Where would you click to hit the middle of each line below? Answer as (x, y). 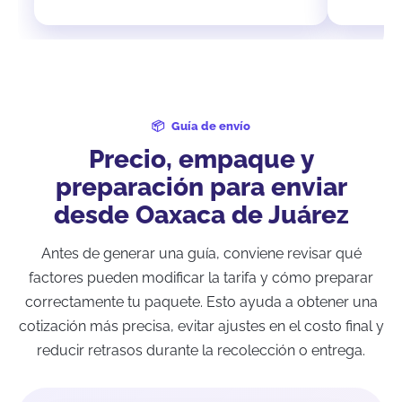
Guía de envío (211, 126)
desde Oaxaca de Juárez (201, 214)
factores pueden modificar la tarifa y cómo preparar (201, 277)
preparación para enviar (201, 187)
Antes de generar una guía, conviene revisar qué (201, 253)
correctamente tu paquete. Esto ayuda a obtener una (201, 301)
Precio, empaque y (201, 159)
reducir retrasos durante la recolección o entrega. (201, 350)
